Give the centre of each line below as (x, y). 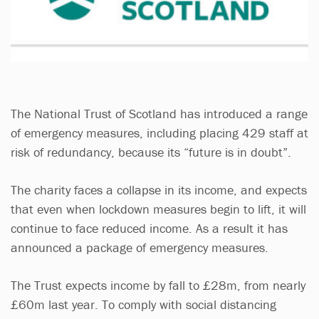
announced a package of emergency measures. (141, 247)
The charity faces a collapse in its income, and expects (159, 189)
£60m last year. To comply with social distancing (143, 304)
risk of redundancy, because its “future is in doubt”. (153, 152)
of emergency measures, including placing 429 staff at (159, 132)
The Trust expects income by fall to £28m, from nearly (158, 285)
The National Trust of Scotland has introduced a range (159, 113)
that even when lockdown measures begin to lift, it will (158, 209)
